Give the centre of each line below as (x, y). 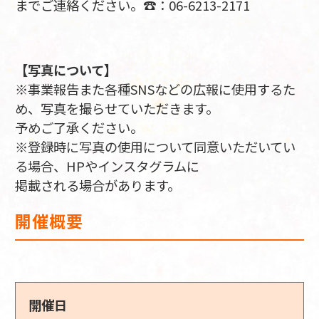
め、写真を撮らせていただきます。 (116, 108)
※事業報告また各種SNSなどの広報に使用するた (155, 89)
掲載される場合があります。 (97, 185)
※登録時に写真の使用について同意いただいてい (155, 146)
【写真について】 (66, 69)
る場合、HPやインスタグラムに (107, 166)
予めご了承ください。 (79, 127)
